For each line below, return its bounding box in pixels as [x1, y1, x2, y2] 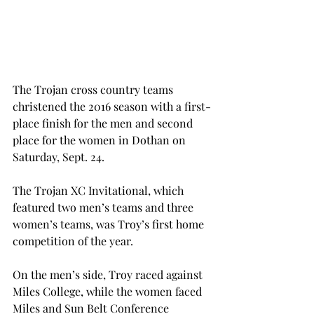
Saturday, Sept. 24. [13, 149, 104, 164]
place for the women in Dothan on [13, 132, 189, 147]
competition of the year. [13, 233, 133, 248]
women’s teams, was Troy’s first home [13, 216, 207, 231]
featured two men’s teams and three [13, 199, 196, 214]
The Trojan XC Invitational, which [13, 182, 186, 198]
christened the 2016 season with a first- [13, 98, 211, 114]
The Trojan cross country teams [13, 81, 176, 97]
